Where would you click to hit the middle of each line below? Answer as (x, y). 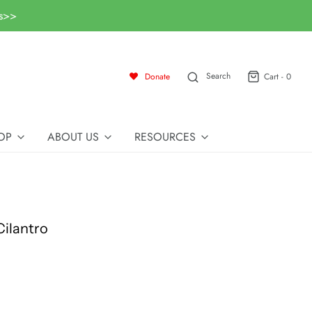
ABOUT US (73, 137)
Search (218, 76)
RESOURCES (165, 137)
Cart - (275, 76)
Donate (157, 76)
